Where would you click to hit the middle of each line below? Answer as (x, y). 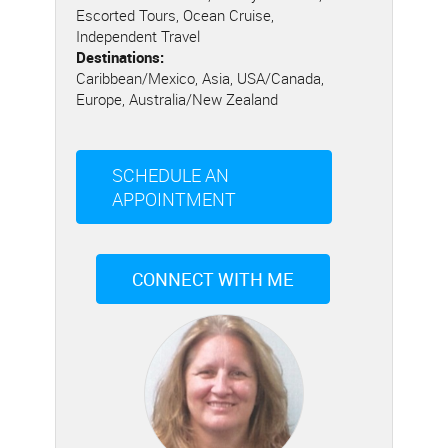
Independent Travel (138, 36)
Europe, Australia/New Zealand (177, 99)
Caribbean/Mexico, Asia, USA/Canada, (200, 78)
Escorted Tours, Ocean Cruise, (175, 15)
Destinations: (120, 57)
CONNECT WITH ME (213, 279)
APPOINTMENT (174, 199)
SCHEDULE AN (170, 175)
